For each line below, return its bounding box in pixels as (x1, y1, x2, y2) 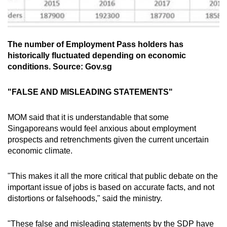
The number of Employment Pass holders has (8, 40, 183, 49)
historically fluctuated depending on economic (8, 51, 186, 60)
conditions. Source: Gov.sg (8, 62, 112, 71)
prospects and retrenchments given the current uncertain (8, 135, 209, 144)
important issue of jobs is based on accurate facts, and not (8, 182, 214, 192)
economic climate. (8, 146, 74, 155)
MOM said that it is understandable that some (8, 112, 169, 122)
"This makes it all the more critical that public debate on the (8, 171, 218, 180)
